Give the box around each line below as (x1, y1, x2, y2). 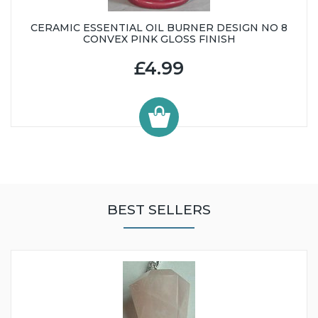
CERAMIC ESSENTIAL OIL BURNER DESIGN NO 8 (31, 21, 287, 34)
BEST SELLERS (107, 200, 211, 218)
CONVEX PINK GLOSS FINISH (82, 32, 236, 45)
